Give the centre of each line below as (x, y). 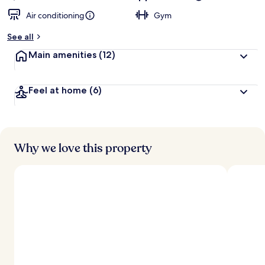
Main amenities (62, 55)
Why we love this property (83, 148)
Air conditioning (55, 15)
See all (20, 37)
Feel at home (58, 90)
